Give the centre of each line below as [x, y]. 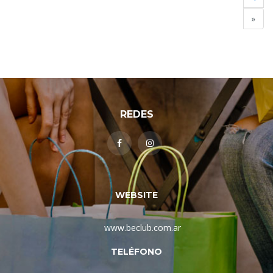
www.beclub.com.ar [143, 228]
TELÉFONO [136, 252]
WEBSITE [136, 195]
